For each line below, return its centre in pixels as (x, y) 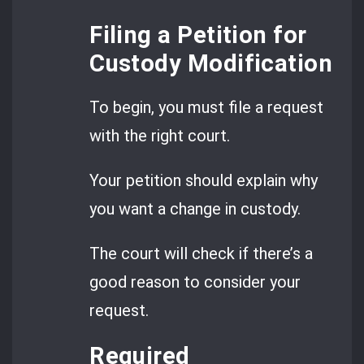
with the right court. (160, 135)
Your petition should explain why (204, 180)
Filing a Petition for (198, 35)
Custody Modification (211, 64)
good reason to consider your (195, 282)
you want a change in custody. (195, 208)
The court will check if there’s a (201, 254)
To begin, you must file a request (207, 107)
